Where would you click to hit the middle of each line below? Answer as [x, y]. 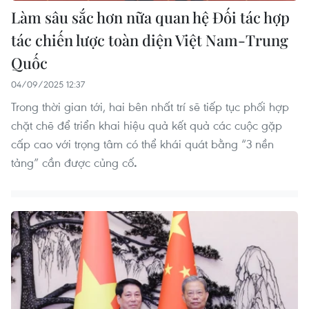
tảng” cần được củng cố [72, 163]
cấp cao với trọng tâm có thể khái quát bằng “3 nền [142, 144]
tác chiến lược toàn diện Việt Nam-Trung [150, 40]
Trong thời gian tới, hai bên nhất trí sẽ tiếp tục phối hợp [150, 107]
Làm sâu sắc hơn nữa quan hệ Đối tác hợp [150, 18]
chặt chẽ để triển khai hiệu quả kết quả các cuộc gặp [147, 126]
